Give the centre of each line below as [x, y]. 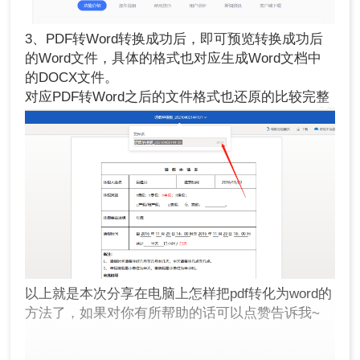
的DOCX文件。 [72, 77]
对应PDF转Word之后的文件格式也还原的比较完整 [178, 96]
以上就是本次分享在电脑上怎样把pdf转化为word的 [179, 293]
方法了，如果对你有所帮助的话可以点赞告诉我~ [173, 313]
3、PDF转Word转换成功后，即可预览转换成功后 [174, 39]
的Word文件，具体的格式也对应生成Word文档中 [174, 58]
